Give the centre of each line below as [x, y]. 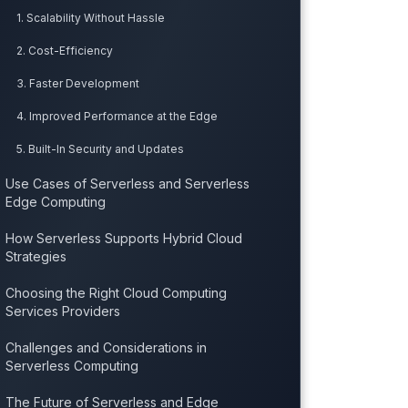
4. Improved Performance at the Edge [117, 117]
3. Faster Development [77, 84]
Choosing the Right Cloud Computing [116, 293]
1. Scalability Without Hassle [90, 18]
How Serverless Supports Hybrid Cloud [123, 239]
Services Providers [62, 311]
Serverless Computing [71, 366]
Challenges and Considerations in [106, 348]
